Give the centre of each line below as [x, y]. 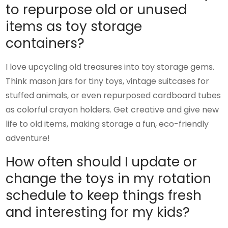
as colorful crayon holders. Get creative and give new [112, 109]
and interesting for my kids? [98, 212]
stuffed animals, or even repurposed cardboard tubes [113, 95]
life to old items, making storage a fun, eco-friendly [107, 124]
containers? [45, 43]
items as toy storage [74, 26]
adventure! [28, 138]
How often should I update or [102, 162]
